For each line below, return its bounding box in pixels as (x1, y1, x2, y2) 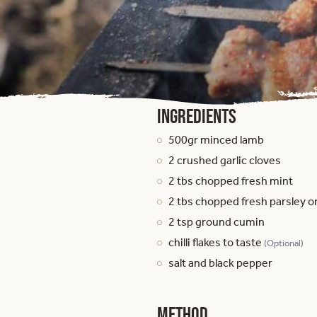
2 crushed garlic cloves (168, 154, 281, 167)
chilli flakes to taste (168, 236, 264, 249)
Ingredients (157, 105, 236, 127)
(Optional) (264, 238, 304, 248)
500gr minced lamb (168, 133, 264, 146)
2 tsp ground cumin (168, 215, 265, 229)
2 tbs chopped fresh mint (168, 174, 293, 188)
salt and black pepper (168, 256, 272, 270)
